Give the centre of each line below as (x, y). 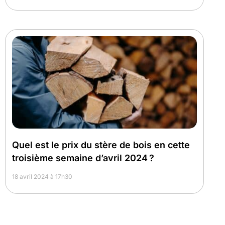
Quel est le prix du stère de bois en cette (101, 145)
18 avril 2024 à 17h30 (42, 176)
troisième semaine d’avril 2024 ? (83, 158)
